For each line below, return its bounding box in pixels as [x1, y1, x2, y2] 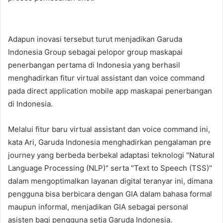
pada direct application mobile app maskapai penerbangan [8, 86, 212, 96]
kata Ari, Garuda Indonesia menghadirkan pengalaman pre [8, 137, 211, 147]
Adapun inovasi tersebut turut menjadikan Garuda [8, 34, 182, 44]
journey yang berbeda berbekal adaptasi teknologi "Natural [8, 150, 215, 160]
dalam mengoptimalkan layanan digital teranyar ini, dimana [8, 176, 213, 186]
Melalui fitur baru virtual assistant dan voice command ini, [8, 124, 210, 134]
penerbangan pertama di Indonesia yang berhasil [8, 60, 180, 70]
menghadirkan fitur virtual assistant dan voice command [8, 73, 205, 83]
